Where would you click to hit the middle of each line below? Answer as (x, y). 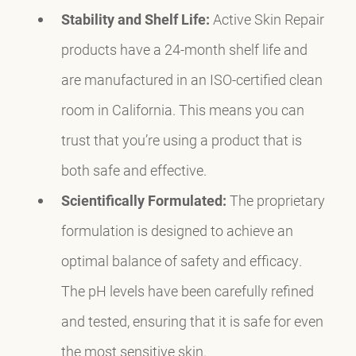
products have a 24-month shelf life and (184, 50)
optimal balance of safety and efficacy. (181, 261)
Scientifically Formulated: (143, 201)
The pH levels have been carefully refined (187, 291)
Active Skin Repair (267, 19)
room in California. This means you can (182, 110)
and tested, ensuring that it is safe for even (192, 321)
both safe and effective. (133, 170)
